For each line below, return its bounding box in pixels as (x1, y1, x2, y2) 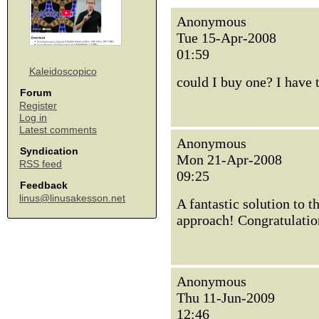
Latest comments (19, 124, 97, 135)
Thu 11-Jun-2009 (177, 290, 275, 305)
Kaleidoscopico (28, 66, 97, 77)
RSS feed (19, 158, 62, 169)
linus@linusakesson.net (19, 192, 125, 204)
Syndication (20, 145, 78, 157)
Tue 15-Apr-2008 (177, 30, 276, 46)
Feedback (20, 179, 68, 191)
